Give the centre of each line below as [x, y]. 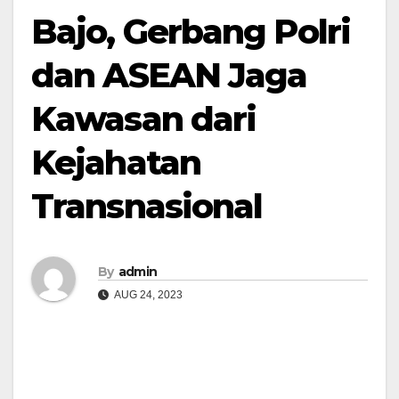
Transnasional [147, 206]
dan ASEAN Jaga [169, 75]
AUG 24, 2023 [147, 294]
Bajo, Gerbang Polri [191, 32]
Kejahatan [116, 163]
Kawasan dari [144, 119]
